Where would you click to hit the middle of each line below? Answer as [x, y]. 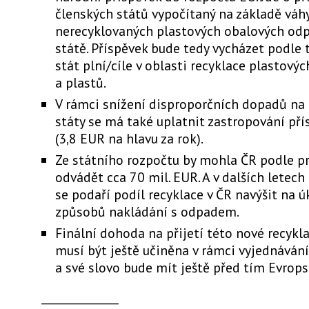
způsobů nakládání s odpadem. [147, 211]
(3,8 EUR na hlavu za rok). [129, 138]
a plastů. [81, 82]
